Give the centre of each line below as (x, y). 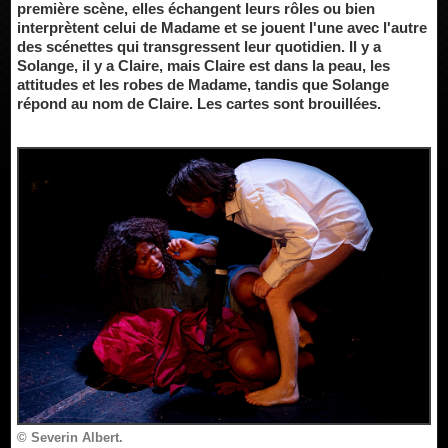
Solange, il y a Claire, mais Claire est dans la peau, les (203, 65)
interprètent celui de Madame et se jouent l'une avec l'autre (222, 27)
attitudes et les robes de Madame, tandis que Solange (203, 84)
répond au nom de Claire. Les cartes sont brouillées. (199, 103)
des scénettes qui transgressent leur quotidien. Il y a (199, 46)
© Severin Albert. (70, 437)
